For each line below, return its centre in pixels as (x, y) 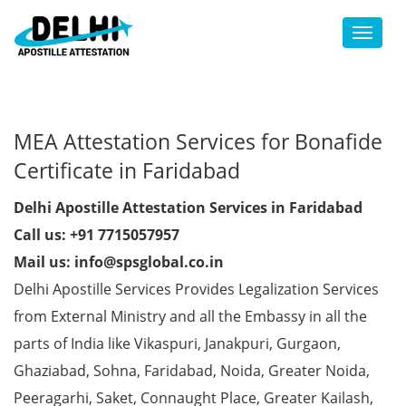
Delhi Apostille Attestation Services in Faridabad (188, 208)
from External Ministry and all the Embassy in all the (190, 316)
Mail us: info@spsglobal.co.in (119, 262)
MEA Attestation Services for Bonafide (198, 141)
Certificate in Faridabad (127, 170)
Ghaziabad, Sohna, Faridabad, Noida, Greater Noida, (192, 371)
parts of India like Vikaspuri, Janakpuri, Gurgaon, (177, 343)
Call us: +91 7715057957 (97, 235)
